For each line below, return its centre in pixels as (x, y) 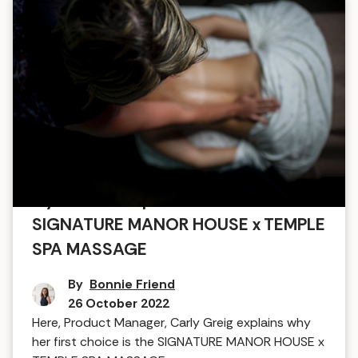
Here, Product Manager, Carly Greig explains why (171, 323)
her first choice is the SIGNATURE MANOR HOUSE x (178, 342)
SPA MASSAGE (89, 250)
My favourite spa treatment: (143, 200)
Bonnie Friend (132, 284)
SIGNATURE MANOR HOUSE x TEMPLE (179, 225)
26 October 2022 (119, 304)
